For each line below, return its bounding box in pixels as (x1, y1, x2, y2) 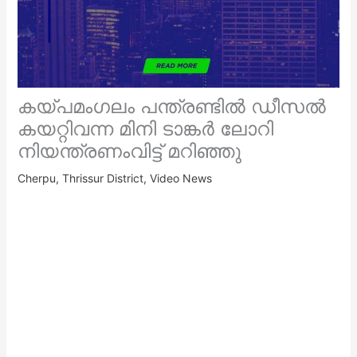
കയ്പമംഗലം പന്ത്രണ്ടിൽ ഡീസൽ (17, 94, 326, 118)
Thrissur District (61, 171, 143, 185)
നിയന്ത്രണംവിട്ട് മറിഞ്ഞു (17, 139, 241, 163)
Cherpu (17, 171, 56, 185)
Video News (149, 171, 212, 185)
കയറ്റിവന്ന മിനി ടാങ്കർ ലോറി (17, 116, 273, 140)
